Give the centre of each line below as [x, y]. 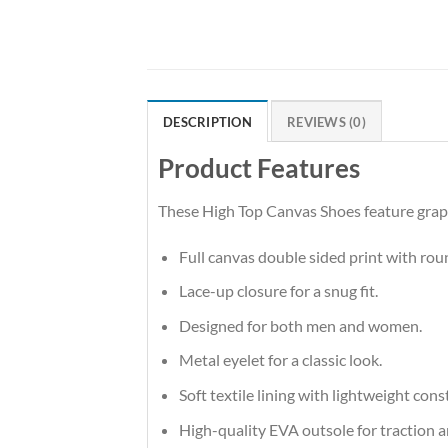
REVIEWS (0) [326, 121]
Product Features [259, 167]
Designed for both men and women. [300, 325]
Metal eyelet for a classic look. [280, 360]
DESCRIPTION [207, 121]
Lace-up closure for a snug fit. [278, 291]
